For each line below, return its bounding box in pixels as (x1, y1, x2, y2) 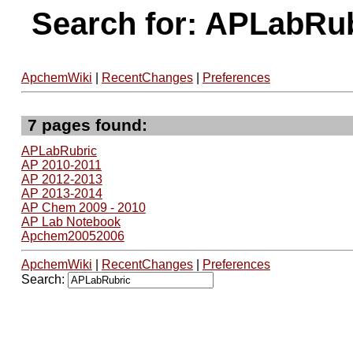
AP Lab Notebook (20, 214, 121, 229)
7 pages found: (27, 116, 147, 136)
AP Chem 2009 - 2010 (20, 200, 146, 214)
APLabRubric (20, 143, 97, 158)
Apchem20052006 (20, 229, 124, 243)
